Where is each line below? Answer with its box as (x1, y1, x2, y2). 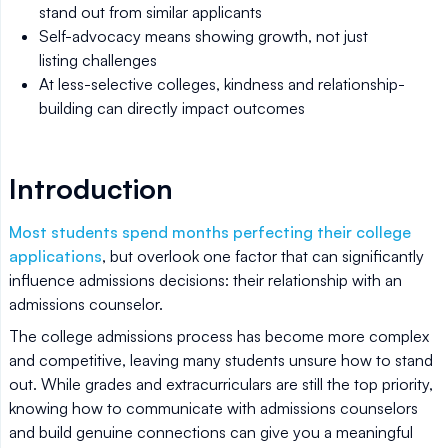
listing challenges (39, 50, 157, 70)
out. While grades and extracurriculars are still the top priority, (9, 374, 433, 394)
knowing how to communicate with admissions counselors (9, 398, 418, 418)
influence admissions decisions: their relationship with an (9, 270, 402, 290)
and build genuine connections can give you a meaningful (9, 422, 413, 442)
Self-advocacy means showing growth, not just (39, 26, 368, 46)
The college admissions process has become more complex (9, 326, 429, 346)
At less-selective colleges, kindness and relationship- (39, 74, 405, 94)
